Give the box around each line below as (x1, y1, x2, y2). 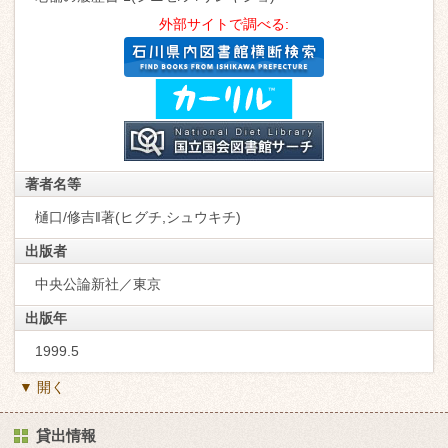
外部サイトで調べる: (159, 15, 289, 32)
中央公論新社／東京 (35, 275, 161, 292)
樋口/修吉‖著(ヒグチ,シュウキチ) (35, 208, 241, 225)
